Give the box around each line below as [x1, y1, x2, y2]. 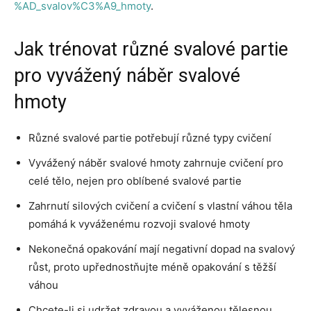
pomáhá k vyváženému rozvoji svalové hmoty [28, 217, 250, 230]
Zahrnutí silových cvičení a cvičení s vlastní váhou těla [28, 199, 292, 212]
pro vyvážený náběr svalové [14, 64, 240, 87]
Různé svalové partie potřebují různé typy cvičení [28, 131, 271, 144]
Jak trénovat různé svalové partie [14, 37, 288, 60]
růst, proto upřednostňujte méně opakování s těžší [28, 260, 276, 274]
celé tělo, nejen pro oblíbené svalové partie [28, 174, 242, 187]
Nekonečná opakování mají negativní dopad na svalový [28, 242, 295, 255]
